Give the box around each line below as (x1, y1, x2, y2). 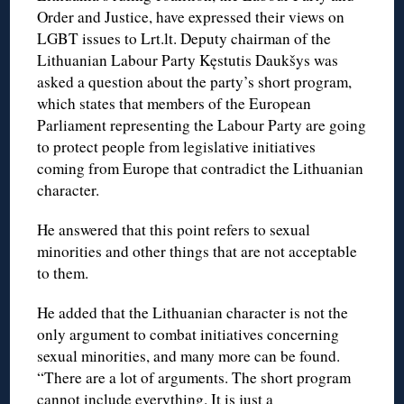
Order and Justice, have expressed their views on (37, 5, 345, 27)
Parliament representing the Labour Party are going (37, 114, 367, 135)
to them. (37, 262, 89, 283)
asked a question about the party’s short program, (37, 70, 353, 92)
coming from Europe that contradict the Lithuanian (37, 157, 364, 179)
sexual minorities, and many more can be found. (37, 344, 341, 366)
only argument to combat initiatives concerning (37, 323, 340, 344)
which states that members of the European (37, 92, 312, 114)
